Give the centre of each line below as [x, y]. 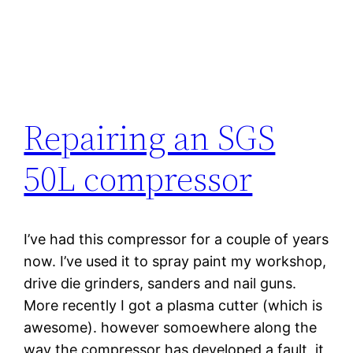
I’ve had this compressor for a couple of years [176, 239]
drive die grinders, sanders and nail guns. [160, 283]
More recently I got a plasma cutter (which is [173, 305]
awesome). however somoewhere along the [171, 327]
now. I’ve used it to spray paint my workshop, [175, 261]
